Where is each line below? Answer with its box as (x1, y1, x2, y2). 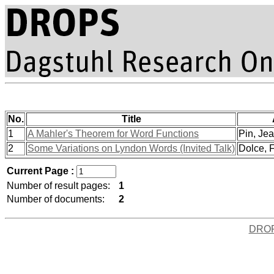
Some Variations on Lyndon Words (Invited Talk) (28, 143, 235, 154)
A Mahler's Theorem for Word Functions (28, 128, 199, 139)
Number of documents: (7, 194, 105, 204)
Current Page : (7, 166, 76, 176)
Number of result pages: (7, 180, 110, 191)
